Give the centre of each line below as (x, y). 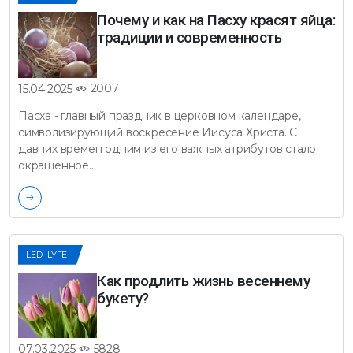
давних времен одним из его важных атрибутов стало (167, 149)
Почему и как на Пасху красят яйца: (216, 20)
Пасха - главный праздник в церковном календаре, (160, 115)
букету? (123, 298)
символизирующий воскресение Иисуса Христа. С (158, 132)
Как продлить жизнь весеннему (203, 281)
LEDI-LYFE (47, 254)
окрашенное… (57, 165)
